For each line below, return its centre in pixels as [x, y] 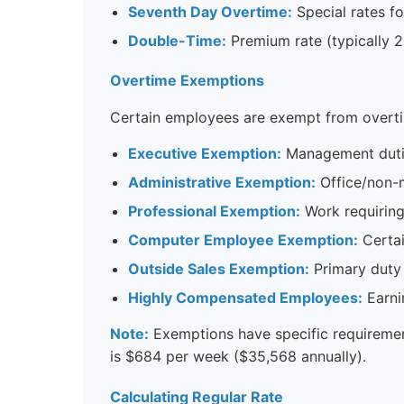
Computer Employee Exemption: [243, 239]
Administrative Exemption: [222, 182]
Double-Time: [177, 40]
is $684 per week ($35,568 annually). [238, 356]
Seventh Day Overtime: [210, 11]
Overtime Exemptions [187, 80]
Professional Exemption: [214, 211]
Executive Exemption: [205, 153]
